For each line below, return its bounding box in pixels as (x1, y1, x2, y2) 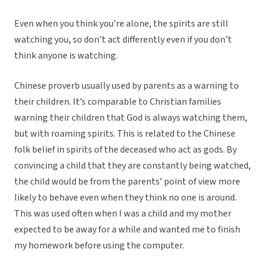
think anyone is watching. (14, 49, 118, 63)
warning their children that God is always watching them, (14, 111, 247, 125)
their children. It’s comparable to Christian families (14, 95, 221, 109)
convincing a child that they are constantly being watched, (14, 159, 251, 173)
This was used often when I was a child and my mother (14, 207, 231, 221)
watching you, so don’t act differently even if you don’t (14, 33, 232, 47)
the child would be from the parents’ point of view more (14, 175, 240, 189)
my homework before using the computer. (14, 239, 184, 253)
